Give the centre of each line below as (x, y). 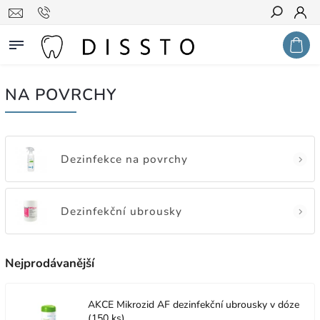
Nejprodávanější (50, 263)
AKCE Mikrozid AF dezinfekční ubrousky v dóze (194, 305)
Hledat (287, 38)
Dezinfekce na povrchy (124, 159)
